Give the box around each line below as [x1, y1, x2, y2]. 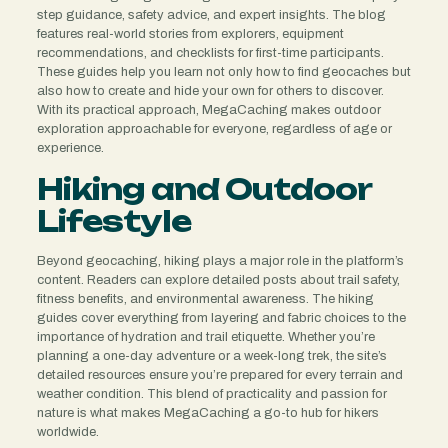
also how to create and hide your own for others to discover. [36, 83, 384, 98]
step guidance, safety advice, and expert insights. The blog [36, 7, 386, 22]
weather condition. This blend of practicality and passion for [36, 386, 387, 401]
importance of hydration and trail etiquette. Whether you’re [36, 329, 375, 344]
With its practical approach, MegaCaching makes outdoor [36, 102, 381, 117]
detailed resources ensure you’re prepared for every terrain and [36, 367, 403, 382]
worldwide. [36, 424, 99, 439]
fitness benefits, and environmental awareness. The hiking [36, 291, 374, 306]
